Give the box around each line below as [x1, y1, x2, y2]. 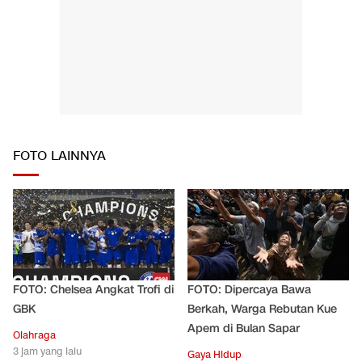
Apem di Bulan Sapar [187, 320, 300, 336]
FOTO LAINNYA [13, 148, 106, 165]
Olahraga [13, 327, 56, 342]
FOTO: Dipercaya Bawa [187, 281, 311, 297]
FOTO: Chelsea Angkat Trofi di [13, 281, 174, 297]
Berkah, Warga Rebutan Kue [187, 301, 337, 317]
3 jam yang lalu [13, 343, 82, 358]
